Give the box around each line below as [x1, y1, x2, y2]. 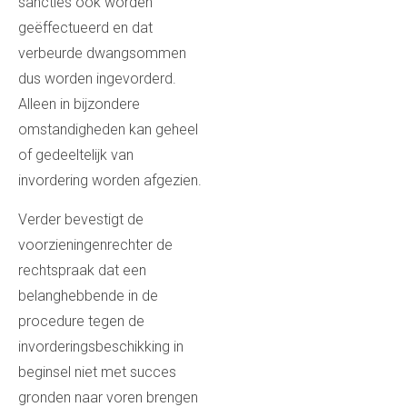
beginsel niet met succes [18, 362, 176, 381]
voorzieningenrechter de [18, 235, 173, 253]
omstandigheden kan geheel [18, 121, 198, 139]
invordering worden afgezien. [18, 172, 202, 190]
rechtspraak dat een [18, 261, 146, 279]
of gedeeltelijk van [18, 146, 134, 164]
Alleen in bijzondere [18, 95, 140, 114]
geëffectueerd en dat [18, 19, 153, 37]
